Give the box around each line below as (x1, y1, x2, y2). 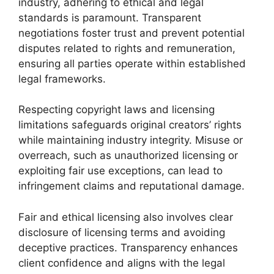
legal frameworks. (18, 72, 106, 85)
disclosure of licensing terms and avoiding (18, 226, 225, 239)
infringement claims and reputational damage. (18, 180, 245, 192)
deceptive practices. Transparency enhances (18, 241, 238, 254)
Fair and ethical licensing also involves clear (18, 210, 233, 223)
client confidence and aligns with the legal (18, 256, 225, 269)
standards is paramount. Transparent (18, 11, 201, 24)
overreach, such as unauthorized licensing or (18, 149, 238, 161)
